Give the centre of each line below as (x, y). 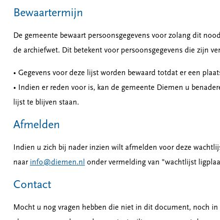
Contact (32, 185)
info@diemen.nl (57, 163)
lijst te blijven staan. (46, 103)
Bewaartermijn (48, 13)
